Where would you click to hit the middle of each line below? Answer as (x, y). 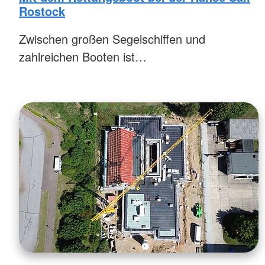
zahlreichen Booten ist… (83, 56)
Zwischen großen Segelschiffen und (112, 38)
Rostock (42, 11)
